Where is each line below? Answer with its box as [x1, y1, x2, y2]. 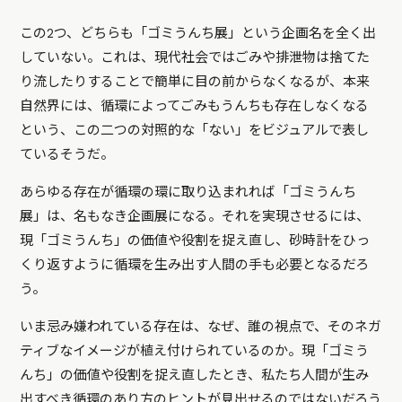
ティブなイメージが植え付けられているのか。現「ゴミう [20, 343, 370, 360]
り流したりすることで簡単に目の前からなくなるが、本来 [20, 74, 371, 91]
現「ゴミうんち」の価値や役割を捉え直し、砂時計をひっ [20, 232, 371, 249]
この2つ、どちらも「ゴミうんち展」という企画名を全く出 [20, 25, 377, 42]
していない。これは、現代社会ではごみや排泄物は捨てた [20, 49, 371, 66]
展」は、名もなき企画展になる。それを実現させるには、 [20, 208, 371, 225]
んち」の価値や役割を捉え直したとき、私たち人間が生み [20, 367, 370, 384]
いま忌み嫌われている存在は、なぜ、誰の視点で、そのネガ [20, 319, 382, 336]
